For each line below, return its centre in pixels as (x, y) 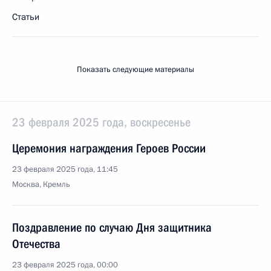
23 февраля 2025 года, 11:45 (65, 169)
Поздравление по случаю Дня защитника (112, 227)
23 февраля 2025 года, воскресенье (101, 122)
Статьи (26, 17)
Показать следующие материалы (135, 70)
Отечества (36, 244)
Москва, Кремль (41, 184)
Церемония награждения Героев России (109, 148)
